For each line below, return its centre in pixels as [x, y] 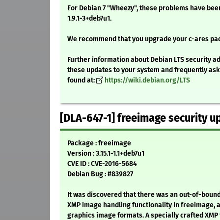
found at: [82, 81]
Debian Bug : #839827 [100, 174]
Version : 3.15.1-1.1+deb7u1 [106, 154]
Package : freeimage [99, 143]
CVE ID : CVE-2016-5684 [102, 164]
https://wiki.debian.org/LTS [147, 81]
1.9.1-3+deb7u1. [89, 19]
